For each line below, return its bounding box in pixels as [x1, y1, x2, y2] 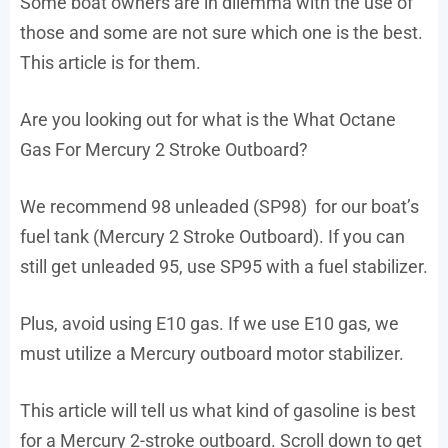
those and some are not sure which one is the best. [20, 22, 423, 44]
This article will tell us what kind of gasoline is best [20, 400, 416, 422]
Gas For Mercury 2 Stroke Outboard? [20, 139, 308, 161]
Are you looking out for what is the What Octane [20, 109, 396, 131]
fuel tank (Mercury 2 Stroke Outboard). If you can [20, 226, 405, 248]
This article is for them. [20, 52, 201, 74]
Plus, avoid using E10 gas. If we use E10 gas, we [20, 313, 399, 335]
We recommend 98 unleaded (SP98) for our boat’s [20, 196, 419, 218]
